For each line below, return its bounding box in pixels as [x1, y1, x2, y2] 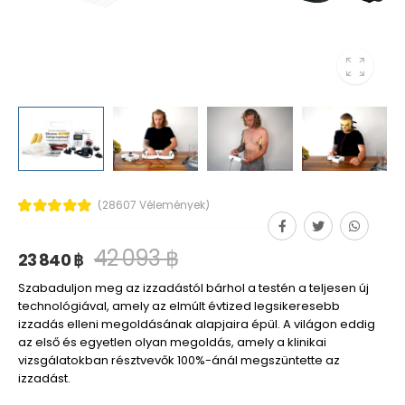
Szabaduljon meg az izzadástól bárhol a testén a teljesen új [18, 278, 369, 297]
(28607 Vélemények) [97, 196, 210, 212]
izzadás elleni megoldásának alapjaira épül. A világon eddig [18, 315, 375, 333]
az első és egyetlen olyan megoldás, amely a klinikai [18, 333, 326, 351]
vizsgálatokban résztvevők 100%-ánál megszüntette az [18, 351, 340, 369]
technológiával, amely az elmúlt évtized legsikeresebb [18, 297, 340, 315]
